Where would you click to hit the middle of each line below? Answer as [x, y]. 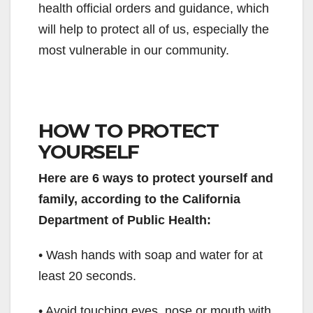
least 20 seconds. [87, 276]
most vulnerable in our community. [134, 51]
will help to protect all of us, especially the [154, 30]
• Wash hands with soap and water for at [151, 255]
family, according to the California [139, 199]
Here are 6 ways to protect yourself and [156, 179]
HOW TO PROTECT [129, 131]
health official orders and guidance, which [154, 9]
